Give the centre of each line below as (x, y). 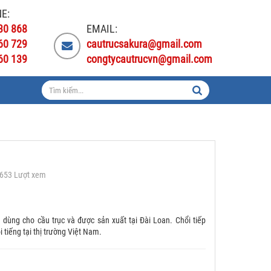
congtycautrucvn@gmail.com (149, 59)
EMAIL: (102, 29)
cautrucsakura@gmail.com (144, 44)
